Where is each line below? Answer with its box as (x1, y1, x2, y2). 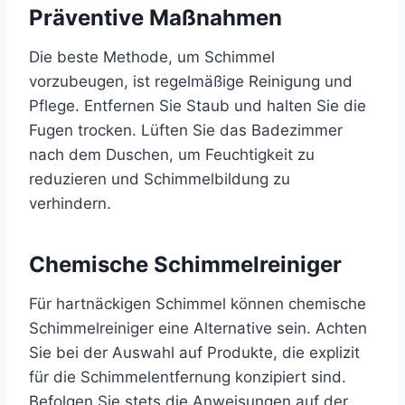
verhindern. (29, 194, 111, 213)
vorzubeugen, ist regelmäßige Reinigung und (29, 72, 353, 91)
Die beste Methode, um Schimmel (29, 48, 275, 67)
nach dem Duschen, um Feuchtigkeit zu (29, 146, 315, 165)
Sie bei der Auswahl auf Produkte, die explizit (29, 344, 360, 363)
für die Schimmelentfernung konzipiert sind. (29, 368, 346, 387)
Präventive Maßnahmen (29, 5, 282, 32)
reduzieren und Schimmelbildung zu (29, 170, 290, 189)
